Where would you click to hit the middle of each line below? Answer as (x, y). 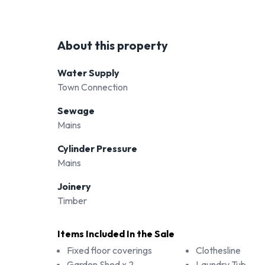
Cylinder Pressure (97, 148)
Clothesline (219, 250)
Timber (72, 201)
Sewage (76, 111)
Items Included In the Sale (116, 234)
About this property (113, 45)
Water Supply (88, 73)
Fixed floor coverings (109, 250)
